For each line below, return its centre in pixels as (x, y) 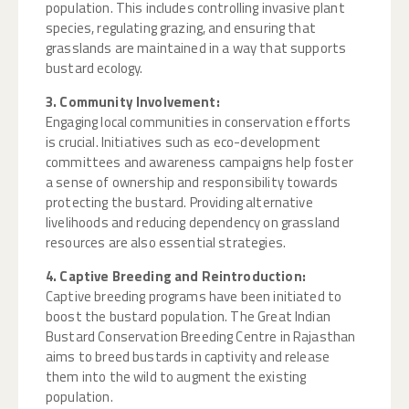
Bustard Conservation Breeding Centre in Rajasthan (201, 337)
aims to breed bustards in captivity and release (188, 357)
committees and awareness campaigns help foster (199, 163)
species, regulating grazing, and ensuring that (181, 28)
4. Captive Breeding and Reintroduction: (176, 277)
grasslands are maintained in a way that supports (196, 48)
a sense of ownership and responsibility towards (192, 183)
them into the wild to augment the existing (176, 377)
